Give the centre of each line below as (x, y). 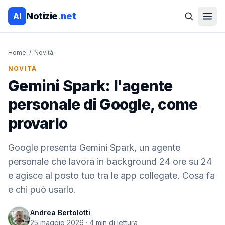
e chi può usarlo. (42, 190)
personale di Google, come (103, 104)
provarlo (38, 123)
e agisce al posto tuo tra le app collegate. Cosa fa (111, 176)
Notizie (42, 16)
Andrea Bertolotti (60, 213)
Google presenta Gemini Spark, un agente (94, 147)
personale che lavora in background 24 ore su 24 (110, 161)
